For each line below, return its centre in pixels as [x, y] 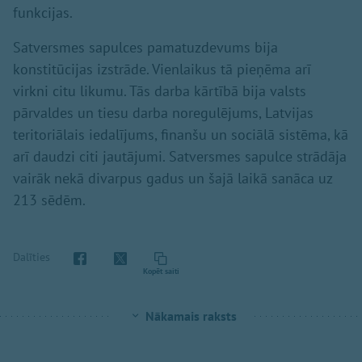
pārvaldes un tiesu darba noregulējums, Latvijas [163, 113]
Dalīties [32, 257]
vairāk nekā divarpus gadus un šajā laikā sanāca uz [173, 179]
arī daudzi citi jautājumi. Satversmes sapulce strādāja [180, 157]
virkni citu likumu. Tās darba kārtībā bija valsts [160, 91]
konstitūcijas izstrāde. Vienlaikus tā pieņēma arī [162, 69]
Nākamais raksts [191, 316]
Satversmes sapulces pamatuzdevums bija [145, 48]
